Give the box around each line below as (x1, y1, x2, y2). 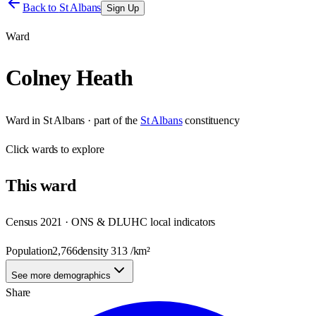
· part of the (85, 114, 138, 126)
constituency (185, 114, 240, 126)
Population (6, 244, 53, 257)
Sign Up (107, 3, 140, 13)
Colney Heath (6, 65, 133, 91)
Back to (23, 1, 59, 13)
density (77, 244, 111, 257)
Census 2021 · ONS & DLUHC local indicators (6, 215, 216, 228)
